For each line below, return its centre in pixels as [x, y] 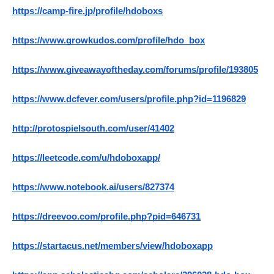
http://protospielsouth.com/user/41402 [93, 129]
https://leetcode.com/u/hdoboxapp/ [86, 158]
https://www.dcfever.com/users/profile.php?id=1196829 [129, 99]
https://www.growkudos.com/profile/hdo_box [109, 41]
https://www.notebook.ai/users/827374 [93, 187]
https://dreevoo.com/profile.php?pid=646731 [106, 217]
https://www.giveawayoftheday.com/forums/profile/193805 [135, 70]
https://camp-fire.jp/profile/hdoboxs [87, 11]
